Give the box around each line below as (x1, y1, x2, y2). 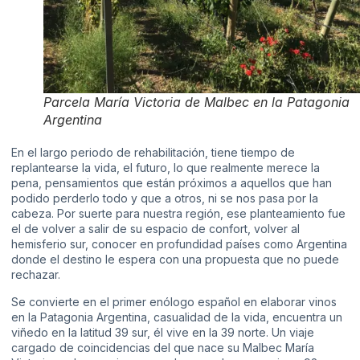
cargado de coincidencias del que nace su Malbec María (11, 340, 314, 354)
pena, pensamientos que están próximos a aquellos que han (11, 176, 332, 190)
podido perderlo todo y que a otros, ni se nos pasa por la (11, 191, 318, 206)
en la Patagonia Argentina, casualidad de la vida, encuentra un (11, 309, 342, 324)
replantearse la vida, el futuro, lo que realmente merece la (11, 161, 320, 175)
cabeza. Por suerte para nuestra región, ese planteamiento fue (11, 207, 346, 221)
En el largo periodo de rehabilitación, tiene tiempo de (11, 145, 295, 160)
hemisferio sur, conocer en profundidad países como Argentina (11, 237, 347, 252)
